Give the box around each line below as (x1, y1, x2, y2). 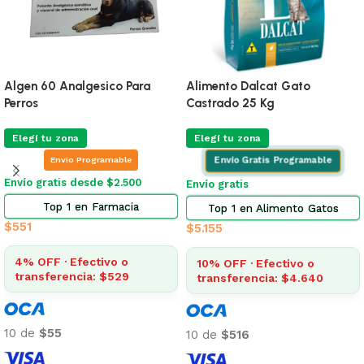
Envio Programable (50, 154, 132, 165)
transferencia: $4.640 (197, 271, 323, 284)
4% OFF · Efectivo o (15, 254, 128, 268)
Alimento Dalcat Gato (186, 78, 310, 93)
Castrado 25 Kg (186, 95, 275, 110)
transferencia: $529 (15, 269, 129, 283)
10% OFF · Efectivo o (197, 256, 314, 270)
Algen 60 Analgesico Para (4, 78, 150, 93)
